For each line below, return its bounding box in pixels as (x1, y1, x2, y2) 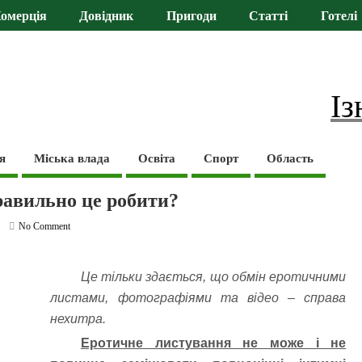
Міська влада (34, 151, 111, 165)
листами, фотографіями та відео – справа (50, 291, 347, 305)
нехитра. (50, 312, 107, 326)
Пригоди (166, 9, 217, 24)
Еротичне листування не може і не (80, 336, 347, 351)
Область (267, 151, 314, 165)
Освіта (138, 151, 176, 165)
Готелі (320, 9, 357, 24)
